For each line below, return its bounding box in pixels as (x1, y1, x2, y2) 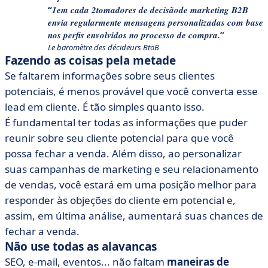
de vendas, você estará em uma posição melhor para (5, 178, 257, 191)
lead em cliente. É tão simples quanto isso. (5, 100, 205, 114)
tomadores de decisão (96, 4, 179, 16)
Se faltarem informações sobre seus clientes (5, 69, 215, 83)
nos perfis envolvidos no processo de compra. (48, 29, 220, 41)
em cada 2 (57, 4, 96, 16)
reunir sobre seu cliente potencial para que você (5, 131, 234, 145)
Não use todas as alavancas (5, 239, 157, 254)
